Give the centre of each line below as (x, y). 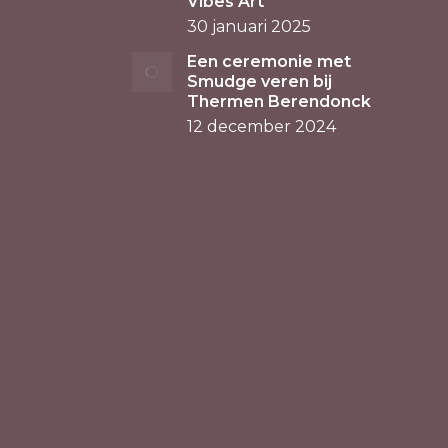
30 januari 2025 (249, 26)
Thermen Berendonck (279, 101)
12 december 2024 (261, 126)
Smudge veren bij (259, 81)
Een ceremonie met (269, 61)
